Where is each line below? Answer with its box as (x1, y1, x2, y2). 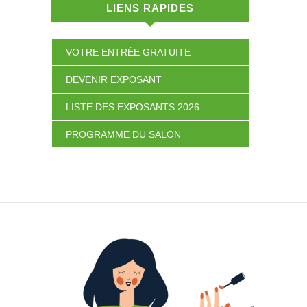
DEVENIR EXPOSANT (66, 73, 162, 85)
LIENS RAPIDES (106, 1, 194, 14)
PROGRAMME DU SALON (66, 128, 181, 140)
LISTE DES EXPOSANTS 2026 (66, 101, 199, 112)
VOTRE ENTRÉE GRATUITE (66, 46, 191, 58)
